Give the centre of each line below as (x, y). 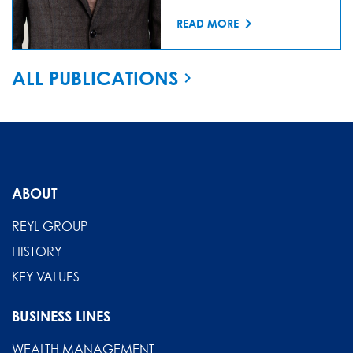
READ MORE (208, 24)
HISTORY (37, 251)
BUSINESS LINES (61, 316)
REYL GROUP (50, 226)
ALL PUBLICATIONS (95, 78)
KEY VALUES (46, 276)
